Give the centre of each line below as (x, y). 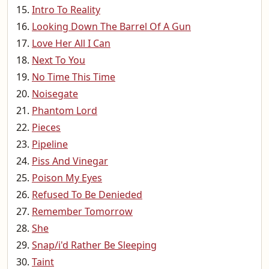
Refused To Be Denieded (87, 195)
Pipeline (50, 144)
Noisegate (55, 94)
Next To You (59, 60)
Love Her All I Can (71, 43)
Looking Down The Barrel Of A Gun (111, 26)
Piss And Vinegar (70, 161)
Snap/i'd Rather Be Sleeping (94, 245)
